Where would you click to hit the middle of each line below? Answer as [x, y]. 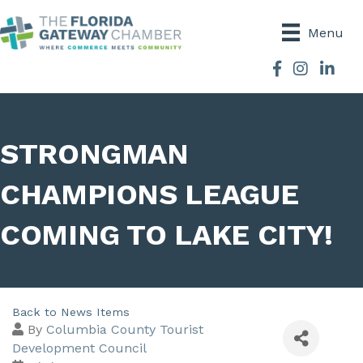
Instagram [325, 70]
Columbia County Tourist [125, 330]
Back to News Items [71, 312]
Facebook [302, 70]
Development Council [79, 348]
